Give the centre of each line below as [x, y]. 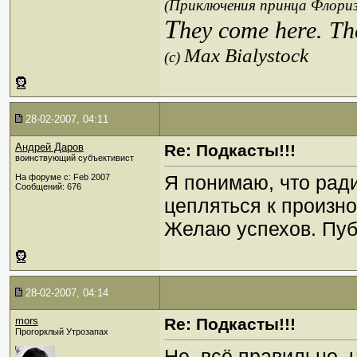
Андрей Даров [49, 147]
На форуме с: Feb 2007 [63, 177]
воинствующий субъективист [75, 158]
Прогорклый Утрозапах [62, 331]
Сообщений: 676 [48, 186]
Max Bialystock [246, 56]
